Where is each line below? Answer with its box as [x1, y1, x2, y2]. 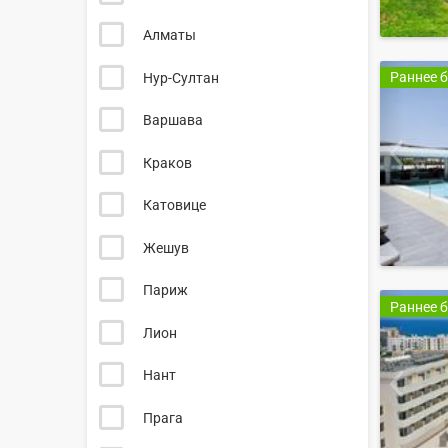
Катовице [142, 197, 206, 214]
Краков [142, 154, 192, 171]
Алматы [142, 27, 196, 44]
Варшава [142, 112, 203, 129]
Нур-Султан [142, 69, 219, 86]
